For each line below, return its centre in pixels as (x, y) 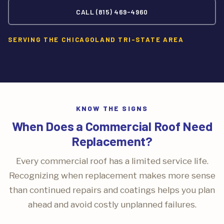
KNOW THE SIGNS (112, 108)
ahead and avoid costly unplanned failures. (112, 204)
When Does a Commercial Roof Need (112, 126)
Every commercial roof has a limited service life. (112, 161)
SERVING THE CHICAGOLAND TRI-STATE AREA (96, 39)
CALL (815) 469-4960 (112, 12)
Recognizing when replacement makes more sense (112, 175)
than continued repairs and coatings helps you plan (112, 190)
